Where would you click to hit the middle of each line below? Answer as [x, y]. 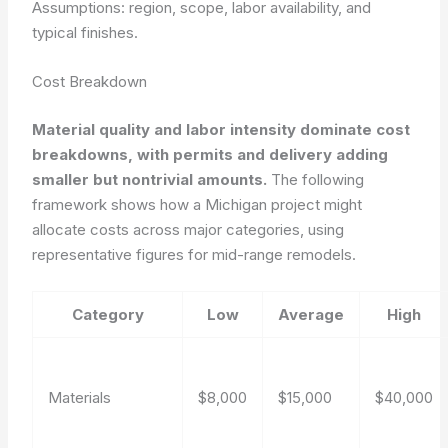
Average [311, 314]
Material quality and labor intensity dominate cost [221, 129]
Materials [80, 397]
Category [107, 314]
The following [316, 179]
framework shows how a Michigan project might [197, 204]
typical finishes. [85, 32]
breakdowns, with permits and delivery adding [210, 154]
